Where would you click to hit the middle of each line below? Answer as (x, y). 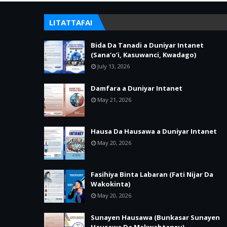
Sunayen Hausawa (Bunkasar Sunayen (155, 217)
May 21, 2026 (114, 100)
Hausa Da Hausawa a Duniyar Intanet (154, 131)
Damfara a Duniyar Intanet (137, 88)
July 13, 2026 (113, 66)
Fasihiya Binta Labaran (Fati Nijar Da (152, 174)
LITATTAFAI (71, 22)
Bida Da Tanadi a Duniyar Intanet (147, 45)
